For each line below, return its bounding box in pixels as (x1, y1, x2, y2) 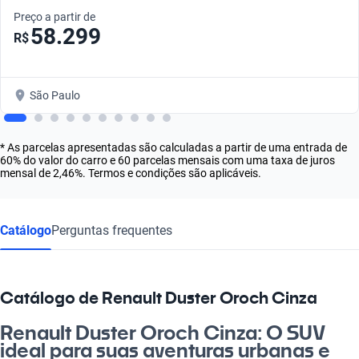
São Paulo (30, 88, 80, 102)
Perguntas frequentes (51, 222, 172, 238)
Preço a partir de (14, 10, 95, 23)
